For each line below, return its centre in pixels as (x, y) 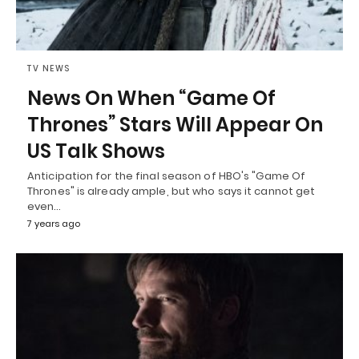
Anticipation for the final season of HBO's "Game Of (167, 176)
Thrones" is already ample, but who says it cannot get (171, 192)
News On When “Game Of (151, 99)
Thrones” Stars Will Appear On (175, 125)
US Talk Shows (96, 151)
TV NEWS (49, 69)
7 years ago (54, 224)
